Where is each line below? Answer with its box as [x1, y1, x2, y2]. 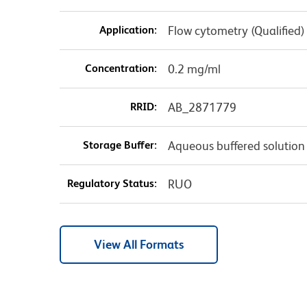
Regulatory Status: [66, 177, 157, 191]
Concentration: [84, 62, 157, 75]
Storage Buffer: [82, 138, 157, 152]
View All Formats [94, 237, 184, 252]
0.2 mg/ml [167, 62, 221, 77]
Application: [99, 23, 157, 37]
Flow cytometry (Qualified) [167, 23, 305, 38]
